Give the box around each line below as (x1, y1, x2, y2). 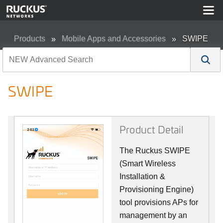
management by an (119, 211, 187, 220)
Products (14, 34, 45, 43)
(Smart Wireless (119, 159, 176, 168)
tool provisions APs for (119, 198, 198, 207)
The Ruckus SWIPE (119, 146, 190, 155)
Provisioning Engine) (119, 185, 194, 194)
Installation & (119, 172, 165, 181)
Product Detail (119, 122, 183, 136)
